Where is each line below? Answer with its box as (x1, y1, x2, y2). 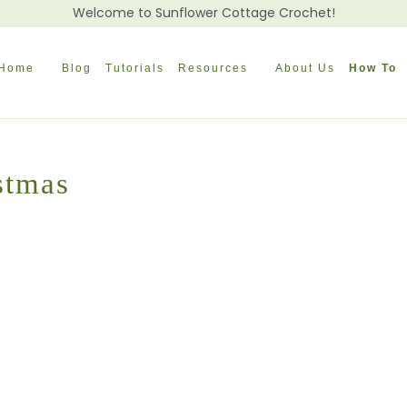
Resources (178, 62, 249, 74)
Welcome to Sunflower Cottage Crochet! (72, 4, 335, 22)
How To (349, 62, 398, 74)
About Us (275, 62, 336, 74)
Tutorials (105, 62, 165, 74)
